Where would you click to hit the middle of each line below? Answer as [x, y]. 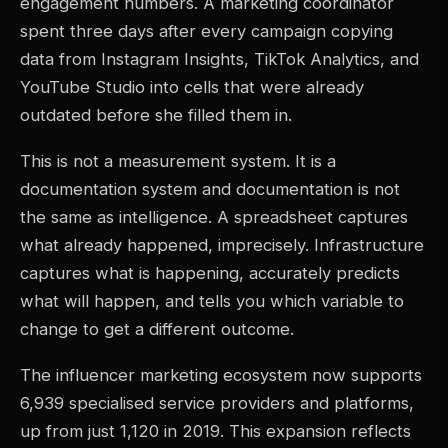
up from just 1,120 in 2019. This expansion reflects [215, 430]
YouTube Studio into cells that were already [192, 86]
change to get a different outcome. [157, 328]
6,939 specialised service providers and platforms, [217, 402]
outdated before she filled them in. [156, 114]
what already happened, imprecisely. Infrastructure [222, 244]
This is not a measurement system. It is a [178, 160]
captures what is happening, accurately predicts [210, 272]
